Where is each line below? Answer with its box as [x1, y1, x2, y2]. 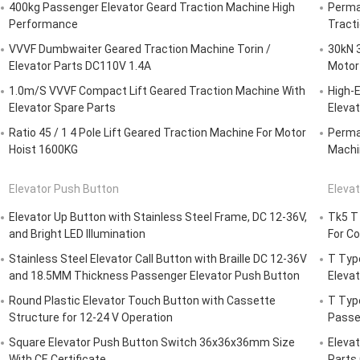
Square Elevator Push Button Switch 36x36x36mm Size [9, 336, 295, 350]
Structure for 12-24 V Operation [9, 311, 173, 325]
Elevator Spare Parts [9, 101, 116, 115]
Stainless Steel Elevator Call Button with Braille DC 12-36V [9, 252, 307, 266]
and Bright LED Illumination [9, 227, 145, 241]
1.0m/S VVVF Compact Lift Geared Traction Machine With [9, 84, 305, 98]
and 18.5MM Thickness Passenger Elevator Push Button [9, 269, 300, 283]
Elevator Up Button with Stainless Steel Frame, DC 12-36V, [9, 211, 307, 224]
